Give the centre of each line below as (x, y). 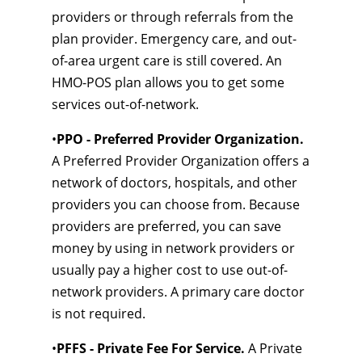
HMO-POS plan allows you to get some (168, 82)
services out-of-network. (125, 104)
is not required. (99, 314)
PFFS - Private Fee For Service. (151, 348)
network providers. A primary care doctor (178, 292)
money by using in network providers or (173, 248)
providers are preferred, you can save (166, 226)
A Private (274, 348)
